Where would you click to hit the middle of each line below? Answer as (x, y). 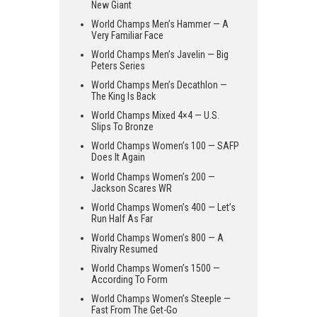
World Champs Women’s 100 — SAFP (165, 146)
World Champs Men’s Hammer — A (160, 24)
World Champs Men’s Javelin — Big (160, 54)
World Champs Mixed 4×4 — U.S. (155, 116)
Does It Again (118, 157)
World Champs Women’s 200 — (153, 177)
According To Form (129, 280)
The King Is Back (123, 97)
